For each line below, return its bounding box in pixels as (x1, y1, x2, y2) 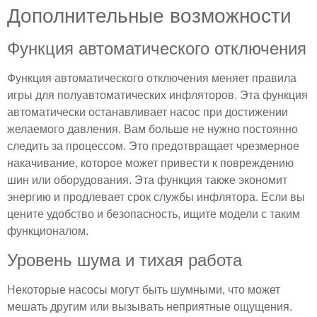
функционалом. (7, 225, 88, 238)
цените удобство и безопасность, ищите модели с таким (7, 208, 300, 221)
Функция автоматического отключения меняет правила (7, 72, 296, 85)
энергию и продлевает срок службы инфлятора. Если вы (7, 191, 305, 204)
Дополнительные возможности (7, 5, 292, 28)
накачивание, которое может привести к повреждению (7, 157, 294, 170)
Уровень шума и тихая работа (7, 250, 242, 270)
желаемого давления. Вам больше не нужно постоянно (7, 123, 298, 136)
